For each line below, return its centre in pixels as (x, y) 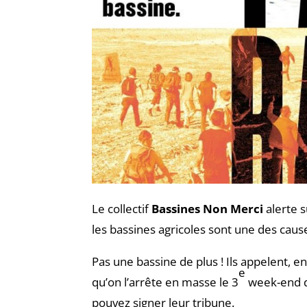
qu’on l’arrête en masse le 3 (165, 282)
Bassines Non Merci (206, 208)
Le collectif (121, 208)
